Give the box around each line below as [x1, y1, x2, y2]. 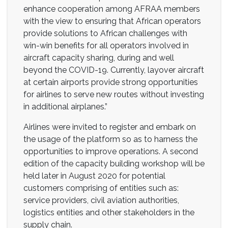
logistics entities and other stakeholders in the [23, 207, 194, 217]
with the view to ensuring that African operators [23, 16, 201, 26]
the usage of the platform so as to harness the [23, 134, 197, 144]
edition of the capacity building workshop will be [23, 158, 205, 168]
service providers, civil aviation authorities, [23, 195, 179, 205]
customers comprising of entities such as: [23, 183, 179, 193]
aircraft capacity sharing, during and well [23, 52, 174, 63]
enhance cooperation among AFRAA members [23, 4, 200, 14]
